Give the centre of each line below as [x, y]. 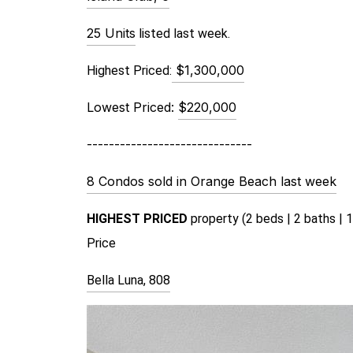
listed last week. [183, 33]
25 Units [111, 33]
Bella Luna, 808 [128, 280]
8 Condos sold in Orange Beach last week [212, 181]
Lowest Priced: [132, 107]
